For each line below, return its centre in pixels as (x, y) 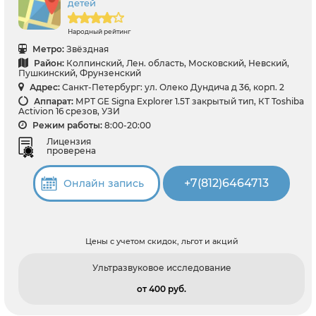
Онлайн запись (104, 183)
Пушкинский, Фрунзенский (80, 73)
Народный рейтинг (99, 32)
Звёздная (87, 49)
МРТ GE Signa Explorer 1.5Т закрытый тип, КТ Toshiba (190, 102)
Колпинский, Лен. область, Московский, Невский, (178, 63)
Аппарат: (53, 102)
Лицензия (69, 141)
